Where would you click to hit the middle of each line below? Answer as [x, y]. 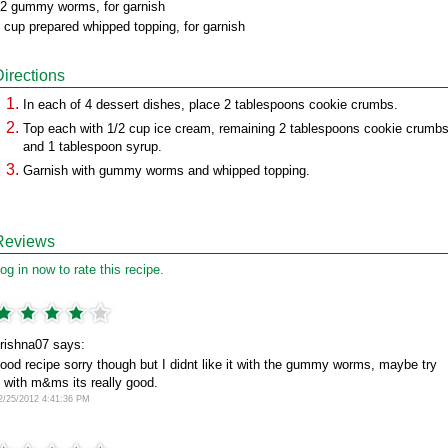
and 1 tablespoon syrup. [92, 146]
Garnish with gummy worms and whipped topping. [166, 170]
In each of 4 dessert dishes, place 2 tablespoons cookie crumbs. [210, 104]
